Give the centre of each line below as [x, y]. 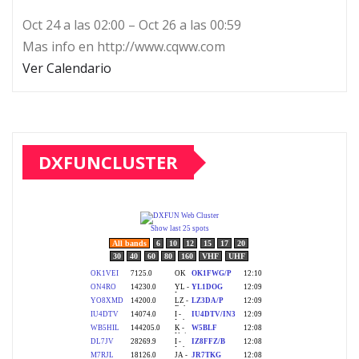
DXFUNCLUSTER [108, 162]
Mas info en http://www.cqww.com [124, 47]
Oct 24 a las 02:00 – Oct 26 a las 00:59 [132, 25]
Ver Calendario [67, 69]
